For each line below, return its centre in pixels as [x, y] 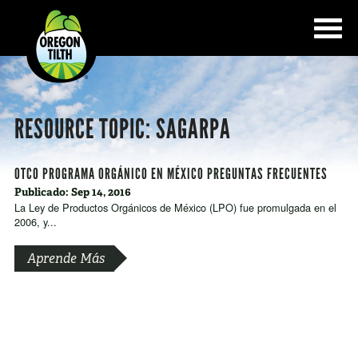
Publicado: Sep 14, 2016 [72, 192]
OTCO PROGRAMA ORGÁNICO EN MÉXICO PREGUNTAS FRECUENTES [171, 174]
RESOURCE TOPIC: [85, 129]
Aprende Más [66, 259]
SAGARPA [193, 129]
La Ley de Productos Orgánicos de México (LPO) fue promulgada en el [175, 208]
